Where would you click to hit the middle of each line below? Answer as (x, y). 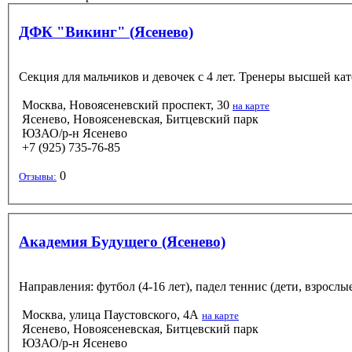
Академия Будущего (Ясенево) (122, 241)
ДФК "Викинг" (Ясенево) (106, 31)
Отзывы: (38, 176)
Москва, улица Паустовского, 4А (110, 314)
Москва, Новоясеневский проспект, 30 (126, 104)
